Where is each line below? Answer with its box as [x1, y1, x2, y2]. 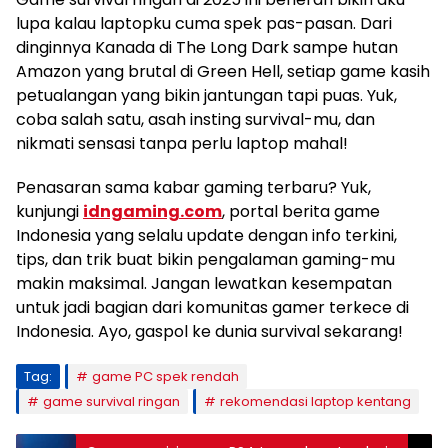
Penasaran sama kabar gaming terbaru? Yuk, [16, 176, 371, 200]
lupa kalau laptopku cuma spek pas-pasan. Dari [16, 12, 392, 36]
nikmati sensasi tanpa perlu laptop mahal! [16, 132, 348, 156]
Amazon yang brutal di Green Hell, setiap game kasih [16, 60, 430, 84]
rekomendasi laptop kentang [220, 392, 411, 412]
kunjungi [16, 200, 83, 224]
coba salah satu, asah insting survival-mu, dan [16, 108, 375, 132]
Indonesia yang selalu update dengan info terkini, [16, 224, 397, 248]
